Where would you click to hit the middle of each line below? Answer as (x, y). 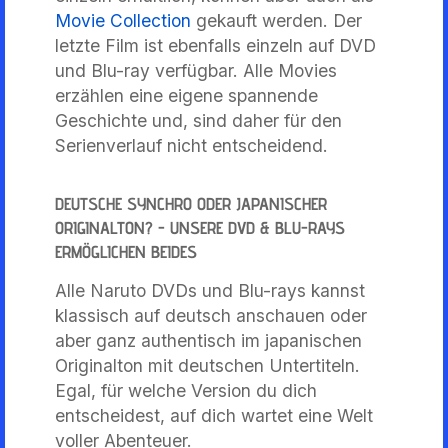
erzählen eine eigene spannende (186, 95)
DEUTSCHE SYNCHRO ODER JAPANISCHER (191, 203)
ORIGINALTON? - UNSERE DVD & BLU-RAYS (200, 227)
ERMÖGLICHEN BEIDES (126, 251)
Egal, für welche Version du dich (186, 390)
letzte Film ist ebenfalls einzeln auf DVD (215, 45)
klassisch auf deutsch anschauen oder (211, 315)
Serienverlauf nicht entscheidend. (191, 145)
